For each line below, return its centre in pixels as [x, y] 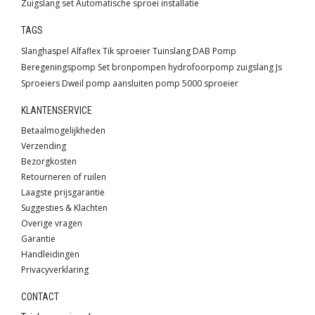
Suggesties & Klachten [64, 208]
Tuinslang [172, 51]
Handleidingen [50, 255]
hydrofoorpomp [201, 67]
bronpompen [139, 67]
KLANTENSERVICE [57, 111]
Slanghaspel [45, 51]
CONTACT [40, 297]
